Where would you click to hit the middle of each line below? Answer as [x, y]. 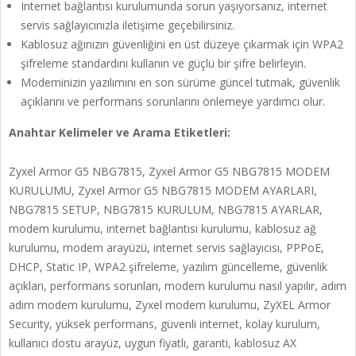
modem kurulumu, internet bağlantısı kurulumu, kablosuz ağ [163, 229]
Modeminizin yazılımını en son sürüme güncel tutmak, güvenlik [180, 83]
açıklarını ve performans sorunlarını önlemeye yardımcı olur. [173, 102]
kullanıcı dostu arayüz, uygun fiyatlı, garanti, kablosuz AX [153, 343]
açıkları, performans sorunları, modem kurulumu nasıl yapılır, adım [178, 286]
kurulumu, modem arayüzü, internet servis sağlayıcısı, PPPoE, [166, 248]
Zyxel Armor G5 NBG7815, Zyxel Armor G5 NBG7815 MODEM [169, 172]
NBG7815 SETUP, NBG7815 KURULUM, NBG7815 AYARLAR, [166, 210]
